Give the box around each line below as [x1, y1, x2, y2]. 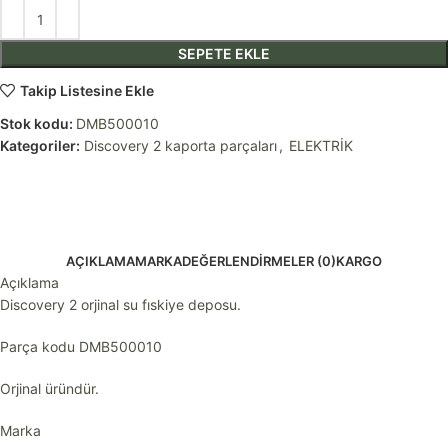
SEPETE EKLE [178, 45, 270, 63]
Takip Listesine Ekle [19, 81, 154, 99]
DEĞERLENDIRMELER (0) [182, 253, 336, 270]
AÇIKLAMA [66, 253, 135, 270]
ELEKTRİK [289, 137, 353, 155]
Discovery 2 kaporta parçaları [84, 137, 277, 155]
